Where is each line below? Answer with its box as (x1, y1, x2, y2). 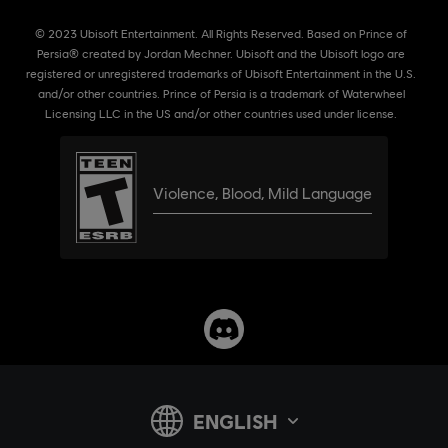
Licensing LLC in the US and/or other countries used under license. (45, 106, 397, 122)
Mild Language (267, 183, 372, 203)
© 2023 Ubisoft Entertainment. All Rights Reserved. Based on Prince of (35, 26, 407, 42)
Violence (152, 183, 215, 203)
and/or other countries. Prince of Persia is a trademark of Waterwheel (37, 86, 405, 102)
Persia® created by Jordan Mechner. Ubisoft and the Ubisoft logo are (37, 46, 405, 62)
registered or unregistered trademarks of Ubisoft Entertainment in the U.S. (26, 66, 416, 82)
